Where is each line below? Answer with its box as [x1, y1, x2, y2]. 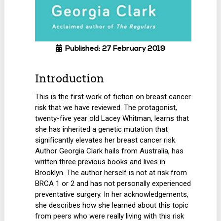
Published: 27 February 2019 [65, 44, 165, 54]
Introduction [35, 71, 105, 86]
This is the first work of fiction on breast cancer [35, 92, 191, 101]
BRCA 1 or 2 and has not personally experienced [35, 179, 191, 188]
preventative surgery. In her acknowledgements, [35, 189, 189, 199]
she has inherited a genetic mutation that [35, 124, 168, 134]
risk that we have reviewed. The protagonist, [35, 103, 178, 112]
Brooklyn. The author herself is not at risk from [35, 168, 187, 177]
